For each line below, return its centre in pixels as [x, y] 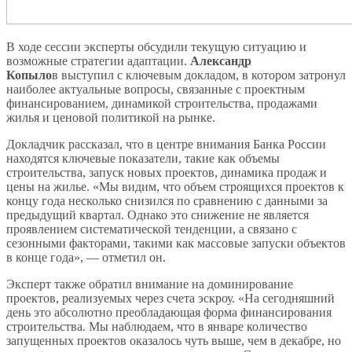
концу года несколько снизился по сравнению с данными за [167, 200]
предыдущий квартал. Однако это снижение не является [158, 214]
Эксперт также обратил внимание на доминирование [150, 284]
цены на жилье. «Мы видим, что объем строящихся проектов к [175, 186]
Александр [221, 60]
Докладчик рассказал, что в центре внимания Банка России [166, 144]
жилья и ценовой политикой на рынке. [111, 117]
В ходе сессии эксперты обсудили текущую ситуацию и [156, 46]
